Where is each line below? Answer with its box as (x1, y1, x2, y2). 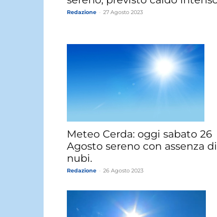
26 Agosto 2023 (103, 167, 143, 174)
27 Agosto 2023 (103, 9, 143, 16)
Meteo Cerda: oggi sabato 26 (67, 127, 212, 140)
